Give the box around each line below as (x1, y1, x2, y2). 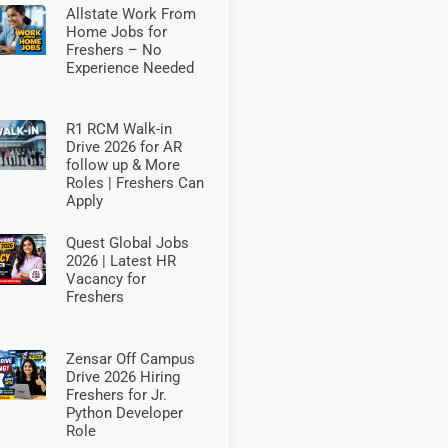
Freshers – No (65, 41, 162, 60)
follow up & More (65, 155, 180, 174)
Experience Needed (65, 59, 194, 78)
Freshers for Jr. (65, 385, 167, 404)
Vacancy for (65, 270, 146, 289)
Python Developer (65, 403, 183, 422)
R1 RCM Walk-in (65, 119, 172, 138)
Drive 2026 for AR (65, 137, 182, 156)
